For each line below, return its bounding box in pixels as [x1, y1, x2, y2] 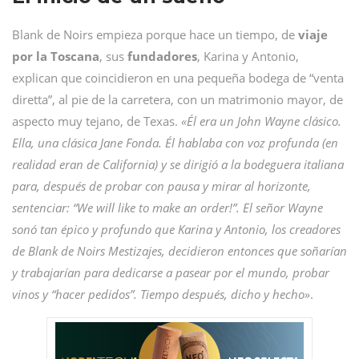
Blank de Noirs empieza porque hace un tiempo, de [12, 26, 298, 42]
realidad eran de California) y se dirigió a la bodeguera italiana [12, 156, 344, 172]
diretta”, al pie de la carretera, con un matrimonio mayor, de [12, 91, 343, 107]
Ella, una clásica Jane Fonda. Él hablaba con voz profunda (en [12, 135, 338, 151]
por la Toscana [12, 48, 99, 64]
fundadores [127, 48, 197, 64]
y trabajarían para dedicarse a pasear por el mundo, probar [12, 264, 329, 280]
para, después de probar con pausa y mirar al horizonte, [12, 178, 311, 194]
